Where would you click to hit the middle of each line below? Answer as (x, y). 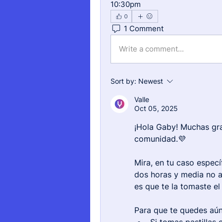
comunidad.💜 (160, 139)
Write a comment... (151, 49)
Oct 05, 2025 (156, 108)
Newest (151, 81)
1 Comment (143, 28)
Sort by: (123, 81)
